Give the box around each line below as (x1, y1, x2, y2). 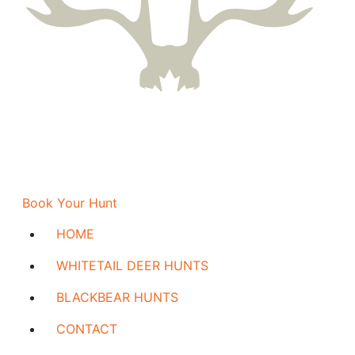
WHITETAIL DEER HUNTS (56, 258, 208, 273)
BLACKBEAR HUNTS (56, 289, 178, 305)
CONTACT (56, 321, 117, 337)
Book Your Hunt (22, 195, 117, 211)
